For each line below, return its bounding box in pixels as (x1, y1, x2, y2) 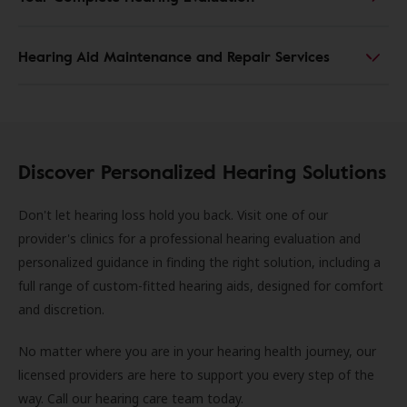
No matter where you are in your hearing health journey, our (18, 342, 376, 360)
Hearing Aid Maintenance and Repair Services (18, 45, 330, 67)
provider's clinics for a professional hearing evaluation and (18, 230, 361, 247)
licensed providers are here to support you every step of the (18, 366, 374, 383)
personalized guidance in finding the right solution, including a (18, 253, 381, 271)
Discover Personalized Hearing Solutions (18, 156, 386, 186)
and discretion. (18, 301, 108, 318)
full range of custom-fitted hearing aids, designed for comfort (18, 277, 383, 294)
